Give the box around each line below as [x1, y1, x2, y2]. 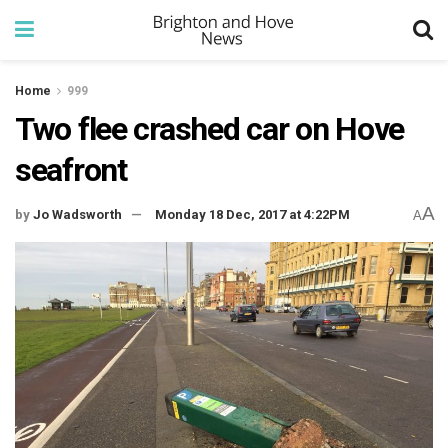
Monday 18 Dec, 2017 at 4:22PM [155, 207, 350, 223]
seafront [15, 151, 127, 189]
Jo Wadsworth [33, 207, 122, 223]
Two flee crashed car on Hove [15, 110, 405, 148]
